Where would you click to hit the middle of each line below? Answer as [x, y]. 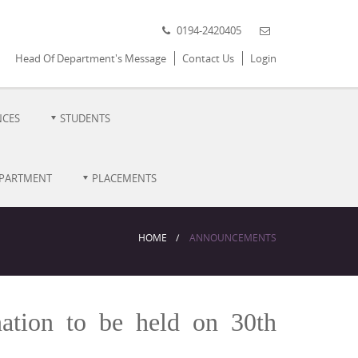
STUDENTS [85, 118]
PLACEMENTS [124, 178]
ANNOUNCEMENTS [233, 237]
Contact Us [208, 58]
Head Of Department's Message [91, 58]
